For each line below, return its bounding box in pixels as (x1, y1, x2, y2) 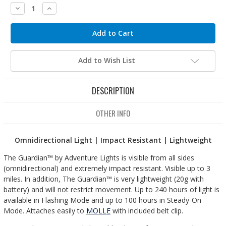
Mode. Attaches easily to (4, 206, 86, 216)
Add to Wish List (78, 55, 135, 66)
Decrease (13, 3, 45, 13)
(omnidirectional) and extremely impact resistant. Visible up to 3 (4, 163, 210, 174)
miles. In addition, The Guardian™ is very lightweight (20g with (4, 174, 204, 184)
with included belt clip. (110, 206, 183, 216)
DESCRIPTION (92, 84, 134, 97)
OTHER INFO (96, 107, 130, 119)
